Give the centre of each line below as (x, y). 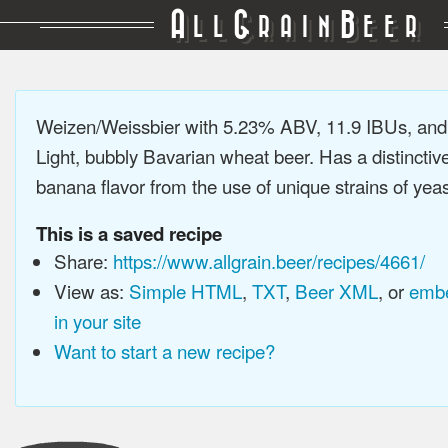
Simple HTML (185, 290)
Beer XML (336, 290)
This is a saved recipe (129, 233)
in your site (97, 320)
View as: (91, 290)
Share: (83, 260)
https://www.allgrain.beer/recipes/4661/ (268, 260)
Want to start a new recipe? (164, 350)
